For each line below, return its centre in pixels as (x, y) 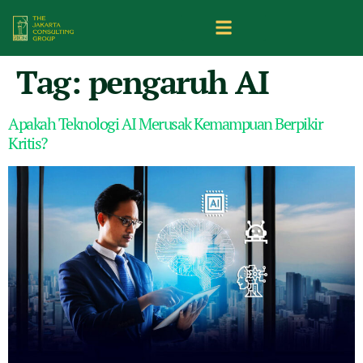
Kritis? (28, 143)
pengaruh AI (178, 81)
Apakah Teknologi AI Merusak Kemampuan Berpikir (165, 123)
